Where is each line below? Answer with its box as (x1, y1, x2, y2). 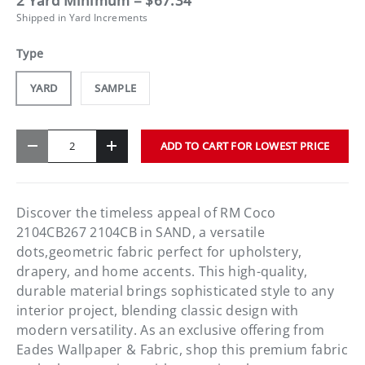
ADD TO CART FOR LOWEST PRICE (160, 138, 330, 153)
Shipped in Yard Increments (16, 11, 148, 25)
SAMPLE (95, 80, 137, 95)
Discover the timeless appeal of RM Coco (16, 203, 276, 222)
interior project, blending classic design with (16, 301, 299, 319)
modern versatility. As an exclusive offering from (16, 320, 325, 339)
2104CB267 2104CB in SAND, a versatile (16, 222, 265, 241)
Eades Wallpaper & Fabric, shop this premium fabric (16, 340, 349, 358)
